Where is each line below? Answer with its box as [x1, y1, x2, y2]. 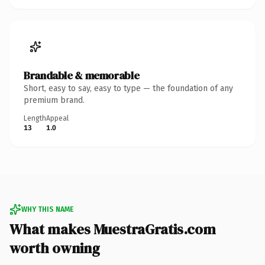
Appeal [46, 114, 69, 122]
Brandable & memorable [24, 67, 140, 83]
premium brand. [24, 95, 85, 105]
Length [24, 114, 46, 122]
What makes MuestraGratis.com [9, 219, 216, 239]
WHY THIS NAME [21, 205, 73, 214]
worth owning [9, 238, 100, 258]
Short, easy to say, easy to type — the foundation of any [24, 83, 233, 93]
